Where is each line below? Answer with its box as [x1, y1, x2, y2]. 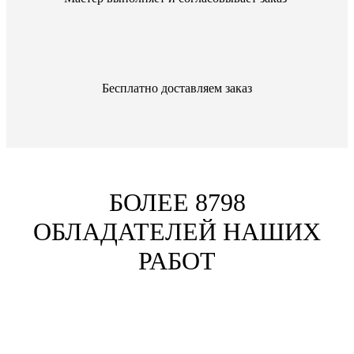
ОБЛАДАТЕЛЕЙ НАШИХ [33, 217, 321, 247]
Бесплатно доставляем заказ [102, 81, 252, 96]
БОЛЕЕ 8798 [108, 188, 246, 217]
